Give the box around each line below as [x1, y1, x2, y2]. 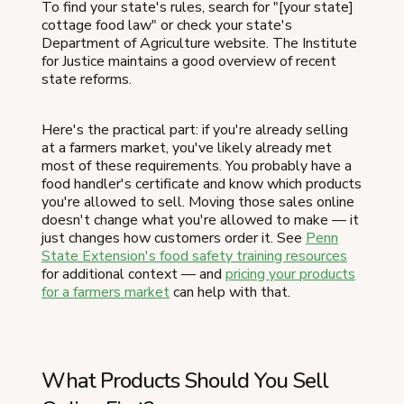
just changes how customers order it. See [41, 227, 306, 248]
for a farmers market [41, 281, 170, 302]
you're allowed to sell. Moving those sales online [41, 191, 354, 212]
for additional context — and [41, 263, 225, 284]
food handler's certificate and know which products [41, 173, 362, 194]
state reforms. [41, 69, 132, 89]
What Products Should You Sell [41, 365, 328, 395]
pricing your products [225, 263, 355, 284]
